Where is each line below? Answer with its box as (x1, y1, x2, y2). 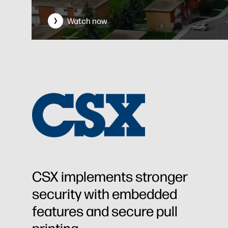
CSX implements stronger (32, 167, 188, 185)
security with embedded (32, 185, 177, 203)
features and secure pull (32, 202, 178, 220)
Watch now (67, 16, 107, 26)
